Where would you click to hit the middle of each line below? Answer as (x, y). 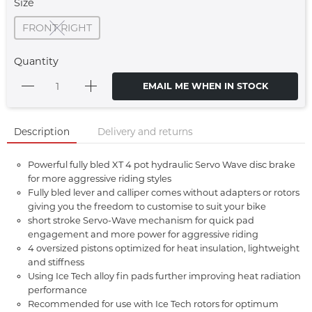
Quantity (36, 61)
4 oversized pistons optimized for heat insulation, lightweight (164, 248)
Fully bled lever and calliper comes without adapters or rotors (164, 192)
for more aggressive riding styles (100, 178)
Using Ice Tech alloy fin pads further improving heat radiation (164, 275)
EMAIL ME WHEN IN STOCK (205, 86)
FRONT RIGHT (57, 28)
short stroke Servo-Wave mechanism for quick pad (141, 220)
